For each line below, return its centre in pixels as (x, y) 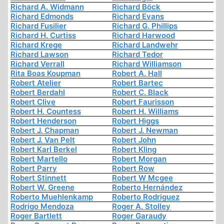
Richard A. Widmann (47, 7)
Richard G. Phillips (145, 26)
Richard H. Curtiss (43, 35)
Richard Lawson (39, 54)
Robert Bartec (137, 83)
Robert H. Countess (46, 111)
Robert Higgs (135, 121)
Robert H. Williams (145, 111)
